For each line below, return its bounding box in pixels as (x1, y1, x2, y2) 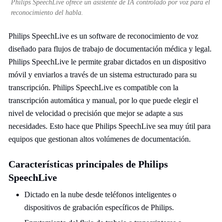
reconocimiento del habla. (11, 9, 83, 16)
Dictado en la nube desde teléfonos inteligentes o (24, 190, 176, 199)
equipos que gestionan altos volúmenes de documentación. (8, 135, 191, 143)
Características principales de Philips (8, 159, 168, 169)
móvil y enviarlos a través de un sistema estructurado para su (8, 70, 197, 79)
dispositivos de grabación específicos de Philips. (24, 203, 174, 212)
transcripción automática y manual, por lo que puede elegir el (8, 96, 198, 105)
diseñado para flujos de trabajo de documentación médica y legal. (8, 45, 212, 53)
